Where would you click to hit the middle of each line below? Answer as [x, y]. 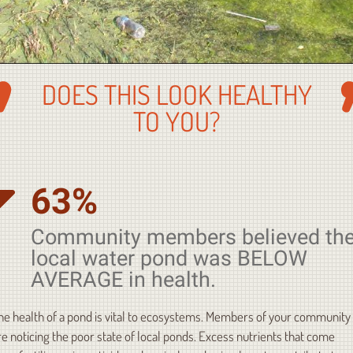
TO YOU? [176, 121]
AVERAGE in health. [123, 279]
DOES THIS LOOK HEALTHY [176, 94]
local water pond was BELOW [169, 258]
